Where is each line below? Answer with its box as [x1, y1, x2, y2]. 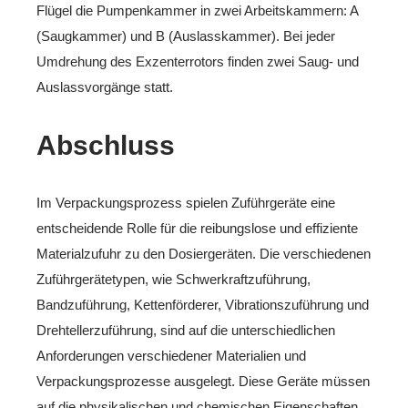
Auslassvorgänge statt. [36, 79, 173, 95]
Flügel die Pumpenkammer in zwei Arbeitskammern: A [36, 3, 358, 18]
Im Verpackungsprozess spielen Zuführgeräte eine [36, 195, 335, 210]
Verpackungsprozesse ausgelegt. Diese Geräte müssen [36, 373, 370, 389]
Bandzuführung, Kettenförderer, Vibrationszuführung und [36, 297, 369, 312]
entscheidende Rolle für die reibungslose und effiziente [36, 220, 358, 236]
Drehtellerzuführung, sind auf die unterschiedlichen [36, 322, 335, 338]
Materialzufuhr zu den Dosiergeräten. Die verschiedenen [36, 246, 371, 261]
